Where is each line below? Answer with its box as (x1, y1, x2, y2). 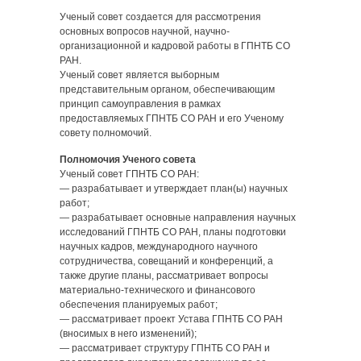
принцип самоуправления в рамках (60, 98, 221, 110)
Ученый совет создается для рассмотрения (60, 11, 261, 23)
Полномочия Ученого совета (60, 154, 196, 165)
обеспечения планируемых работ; (60, 299, 218, 310)
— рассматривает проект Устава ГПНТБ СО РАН (60, 313, 283, 325)
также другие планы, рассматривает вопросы (60, 270, 268, 281)
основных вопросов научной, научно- (60, 26, 230, 37)
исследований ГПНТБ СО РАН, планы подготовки (60, 226, 286, 238)
